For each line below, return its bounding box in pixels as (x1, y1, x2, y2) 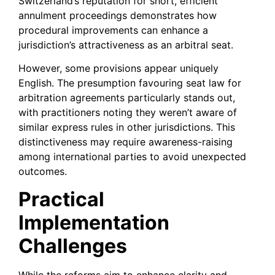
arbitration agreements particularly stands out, (18, 91, 235, 104)
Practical (18, 187, 104, 211)
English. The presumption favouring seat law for (18, 77, 241, 90)
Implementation (18, 210, 169, 234)
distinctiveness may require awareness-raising (18, 136, 233, 149)
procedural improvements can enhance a (18, 24, 208, 37)
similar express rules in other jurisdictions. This (18, 121, 235, 134)
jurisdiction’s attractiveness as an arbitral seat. (18, 39, 233, 52)
